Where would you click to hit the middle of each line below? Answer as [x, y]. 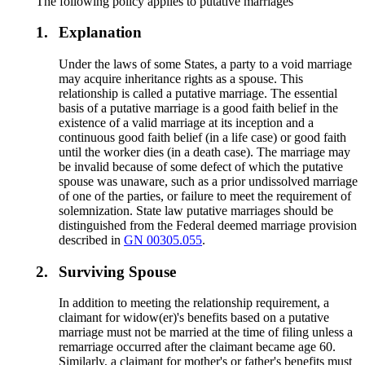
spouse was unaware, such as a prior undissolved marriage [209, 181]
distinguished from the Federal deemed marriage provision [208, 225]
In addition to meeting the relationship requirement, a [194, 303]
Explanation [101, 33]
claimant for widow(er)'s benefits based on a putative [194, 318]
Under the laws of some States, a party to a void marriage [206, 64]
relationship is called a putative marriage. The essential [198, 93]
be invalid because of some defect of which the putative [201, 166]
